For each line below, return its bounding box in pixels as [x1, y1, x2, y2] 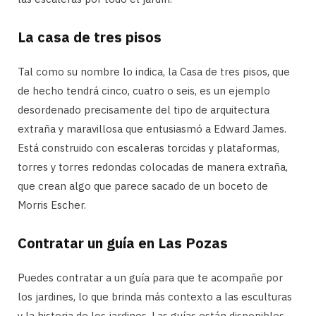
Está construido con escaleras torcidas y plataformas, [18, 140, 279, 154]
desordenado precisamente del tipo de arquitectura [18, 102, 269, 116]
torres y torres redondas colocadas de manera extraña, [18, 159, 288, 174]
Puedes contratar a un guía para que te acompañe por [18, 270, 283, 284]
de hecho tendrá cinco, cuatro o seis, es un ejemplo [18, 83, 270, 97]
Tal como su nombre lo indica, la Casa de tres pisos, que [18, 64, 290, 78]
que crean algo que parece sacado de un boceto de [18, 178, 268, 193]
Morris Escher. [18, 197, 86, 212]
